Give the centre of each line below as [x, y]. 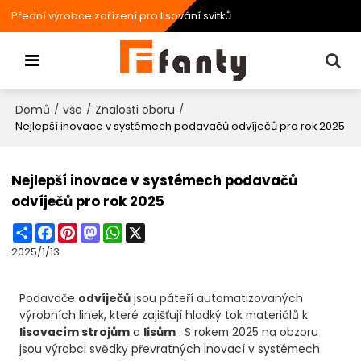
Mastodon [127, 230]
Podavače [49, 299]
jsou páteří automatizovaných [217, 299]
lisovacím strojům [75, 332]
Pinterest [101, 230]
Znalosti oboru [135, 109]
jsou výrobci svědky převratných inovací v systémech [170, 349]
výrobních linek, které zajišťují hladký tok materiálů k [164, 315]
